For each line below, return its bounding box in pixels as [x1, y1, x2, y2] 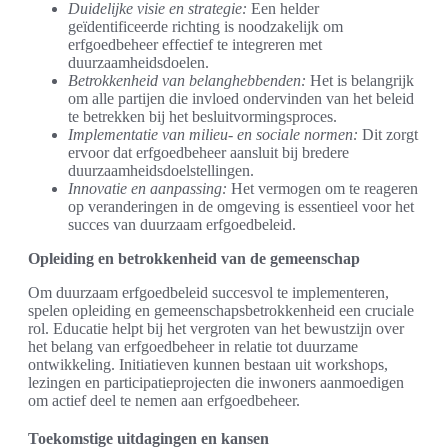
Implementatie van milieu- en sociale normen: [68, 125, 358, 143]
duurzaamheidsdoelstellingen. [68, 161, 254, 179]
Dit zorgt [358, 125, 418, 143]
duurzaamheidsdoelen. [68, 53, 209, 71]
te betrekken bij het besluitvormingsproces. [68, 107, 337, 125]
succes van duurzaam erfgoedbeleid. [68, 215, 296, 233]
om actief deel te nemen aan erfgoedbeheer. [28, 391, 300, 409]
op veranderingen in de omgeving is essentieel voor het [68, 197, 414, 215]
